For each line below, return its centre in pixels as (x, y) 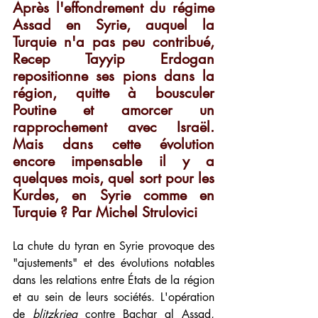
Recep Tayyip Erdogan (114, 59)
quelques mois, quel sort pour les (114, 179)
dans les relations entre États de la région (114, 280)
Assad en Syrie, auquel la (114, 25)
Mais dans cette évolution (114, 144)
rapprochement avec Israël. (114, 127)
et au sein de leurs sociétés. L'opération (114, 297)
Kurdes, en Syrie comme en (114, 196)
